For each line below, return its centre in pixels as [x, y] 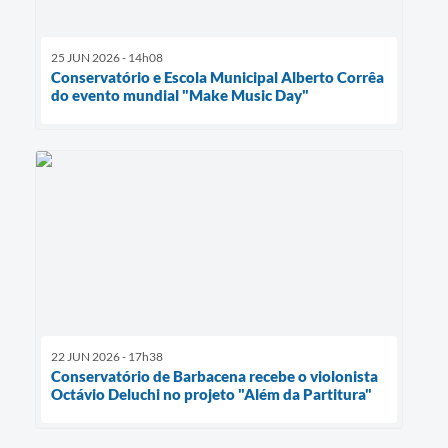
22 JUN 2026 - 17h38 [107, 356]
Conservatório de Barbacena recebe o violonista [214, 375]
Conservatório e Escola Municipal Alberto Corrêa [217, 77]
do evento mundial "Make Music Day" [180, 95]
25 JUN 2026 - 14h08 [107, 58]
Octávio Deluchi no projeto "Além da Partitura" [211, 393]
